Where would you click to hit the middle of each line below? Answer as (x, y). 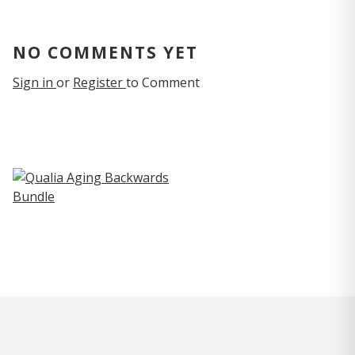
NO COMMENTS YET (105, 52)
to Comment (163, 82)
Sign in (34, 82)
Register (99, 82)
